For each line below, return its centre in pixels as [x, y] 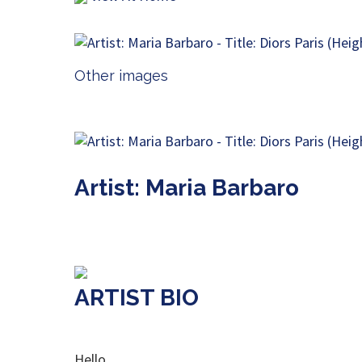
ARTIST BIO [137, 298]
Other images [121, 76]
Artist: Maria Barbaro [187, 188]
